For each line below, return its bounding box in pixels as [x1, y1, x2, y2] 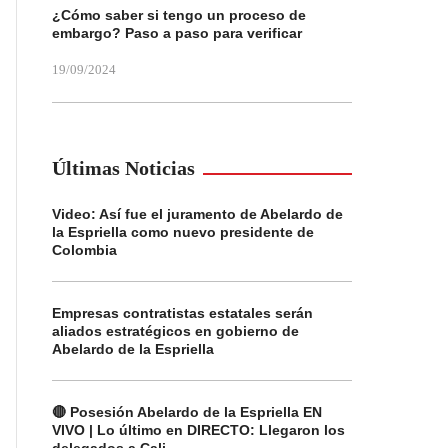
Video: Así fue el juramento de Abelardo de [52, 206, 343, 222]
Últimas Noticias [52, 157, 195, 179]
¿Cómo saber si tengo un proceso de [52, 7, 306, 23]
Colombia [52, 242, 117, 258]
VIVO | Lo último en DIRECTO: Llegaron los [52, 422, 345, 438]
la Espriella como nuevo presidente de [52, 224, 314, 240]
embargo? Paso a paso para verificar [52, 25, 302, 41]
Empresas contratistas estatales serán [52, 305, 313, 321]
